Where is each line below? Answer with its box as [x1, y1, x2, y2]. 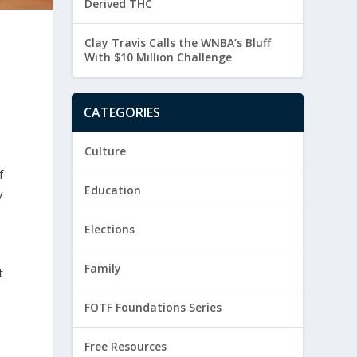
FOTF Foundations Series [84, 300, 222, 316]
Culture [84, 143, 127, 159]
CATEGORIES [84, 104, 161, 122]
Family [84, 261, 122, 277]
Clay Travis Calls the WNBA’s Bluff [84, 35, 272, 51]
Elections [84, 222, 135, 237]
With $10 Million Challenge [84, 49, 233, 65]
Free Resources [84, 339, 167, 355]
